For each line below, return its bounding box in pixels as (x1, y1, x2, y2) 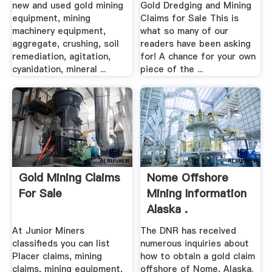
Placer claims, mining (12, 250, 102, 262)
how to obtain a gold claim (140, 250, 256, 262)
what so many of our (140, 24, 229, 37)
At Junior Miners (12, 224, 84, 237)
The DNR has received (140, 224, 237, 237)
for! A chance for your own (140, 50, 256, 63)
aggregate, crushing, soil (12, 37, 119, 50)
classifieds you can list (12, 237, 110, 250)
